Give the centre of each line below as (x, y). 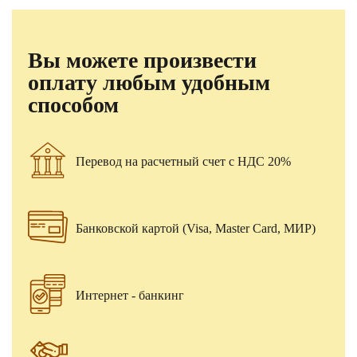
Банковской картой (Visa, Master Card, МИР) (196, 229)
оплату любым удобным (149, 83)
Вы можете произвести (142, 61)
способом (73, 105)
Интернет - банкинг (130, 296)
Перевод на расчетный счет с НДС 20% (183, 162)
